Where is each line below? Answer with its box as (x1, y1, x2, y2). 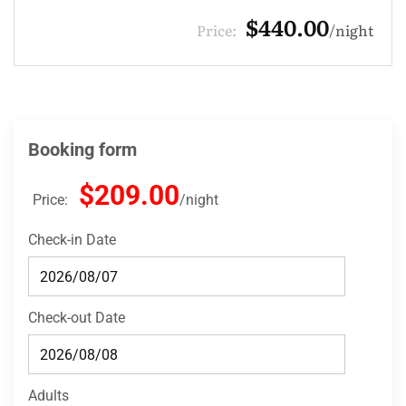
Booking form (28, 139, 137, 161)
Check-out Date (28, 309, 125, 327)
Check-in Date (28, 231, 116, 249)
